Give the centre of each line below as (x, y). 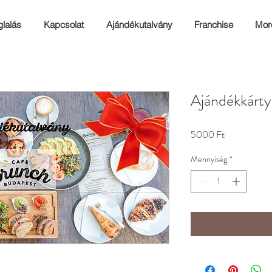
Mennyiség (209, 159)
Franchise (214, 25)
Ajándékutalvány (139, 25)
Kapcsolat (64, 25)
